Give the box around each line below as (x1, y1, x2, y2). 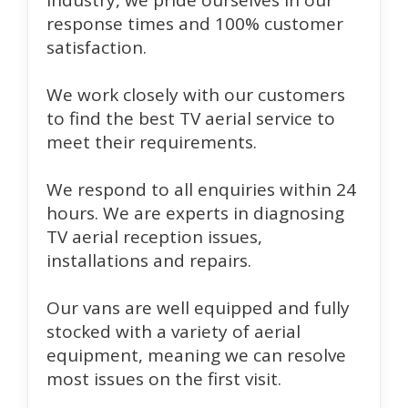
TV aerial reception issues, (46, 225, 262, 250)
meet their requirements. (46, 130, 257, 155)
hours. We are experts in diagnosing (46, 201, 344, 226)
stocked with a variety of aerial (46, 320, 301, 344)
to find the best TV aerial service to (46, 107, 335, 131)
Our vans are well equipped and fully (46, 296, 350, 321)
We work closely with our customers (46, 83, 345, 107)
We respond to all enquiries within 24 (46, 178, 356, 202)
